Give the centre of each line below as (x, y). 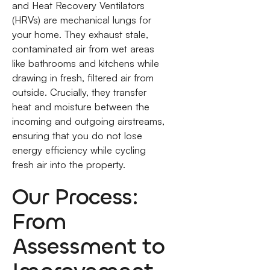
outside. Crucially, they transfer (79, 93)
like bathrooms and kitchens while (85, 64)
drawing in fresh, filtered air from (83, 78)
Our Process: (75, 196)
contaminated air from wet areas (83, 49)
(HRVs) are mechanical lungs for (81, 20)
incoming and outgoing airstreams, (88, 121)
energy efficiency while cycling (79, 150)
